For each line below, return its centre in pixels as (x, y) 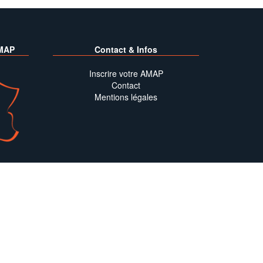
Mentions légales (126, 97)
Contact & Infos (126, 49)
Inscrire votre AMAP (126, 73)
